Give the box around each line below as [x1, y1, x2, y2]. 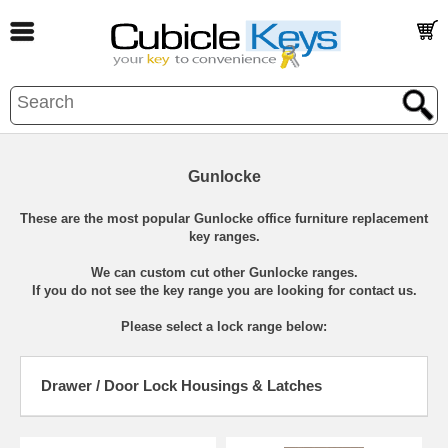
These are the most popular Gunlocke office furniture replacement [20, 211, 428, 226]
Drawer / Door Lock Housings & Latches [41, 377, 322, 394]
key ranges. [188, 229, 260, 244]
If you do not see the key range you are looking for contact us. [31, 283, 417, 298]
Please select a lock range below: [121, 319, 327, 334]
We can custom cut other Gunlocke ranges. [90, 265, 358, 280]
